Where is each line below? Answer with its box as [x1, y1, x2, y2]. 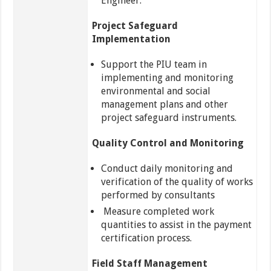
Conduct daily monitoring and [100, 163, 233, 175]
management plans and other [100, 99, 228, 111]
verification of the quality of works [100, 176, 253, 188]
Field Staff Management [91, 258, 207, 270]
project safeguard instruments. [100, 112, 237, 124]
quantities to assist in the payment [100, 219, 252, 231]
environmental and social [100, 85, 211, 97]
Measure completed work [100, 206, 214, 218]
